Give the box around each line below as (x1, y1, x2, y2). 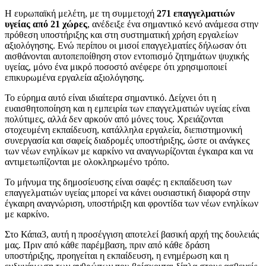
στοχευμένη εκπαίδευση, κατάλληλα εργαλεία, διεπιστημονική (5, 124, 242, 135)
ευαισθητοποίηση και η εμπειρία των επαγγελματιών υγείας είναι (5, 103, 250, 113)
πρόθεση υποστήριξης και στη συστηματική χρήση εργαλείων (5, 29, 238, 40)
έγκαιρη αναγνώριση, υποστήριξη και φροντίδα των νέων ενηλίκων (5, 198, 258, 208)
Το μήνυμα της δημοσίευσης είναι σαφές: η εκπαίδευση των (5, 176, 232, 187)
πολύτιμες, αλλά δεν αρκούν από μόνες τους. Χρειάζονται (5, 113, 223, 124)
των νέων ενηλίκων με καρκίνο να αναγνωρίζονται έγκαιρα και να (5, 145, 253, 156)
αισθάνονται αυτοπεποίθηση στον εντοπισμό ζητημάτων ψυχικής (5, 50, 249, 61)
